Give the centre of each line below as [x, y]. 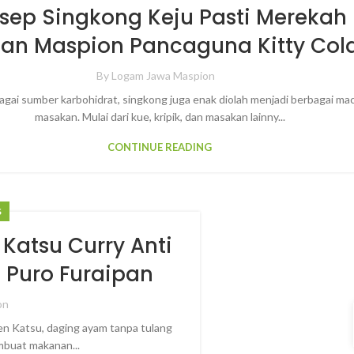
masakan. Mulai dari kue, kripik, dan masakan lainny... [160, 117]
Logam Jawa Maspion [164, 75]
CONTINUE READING [160, 147]
